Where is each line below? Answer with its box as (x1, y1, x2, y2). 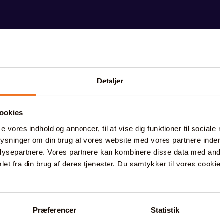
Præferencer (32, 205, 77, 214)
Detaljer (96, 76, 124, 85)
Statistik (151, 205, 179, 214)
